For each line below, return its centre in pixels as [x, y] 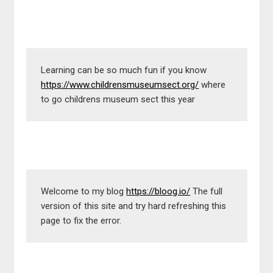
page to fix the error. [81, 221]
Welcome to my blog [84, 191]
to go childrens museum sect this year [118, 99]
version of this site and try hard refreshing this [134, 206]
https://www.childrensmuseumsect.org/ [120, 85]
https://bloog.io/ [158, 191]
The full [207, 191]
